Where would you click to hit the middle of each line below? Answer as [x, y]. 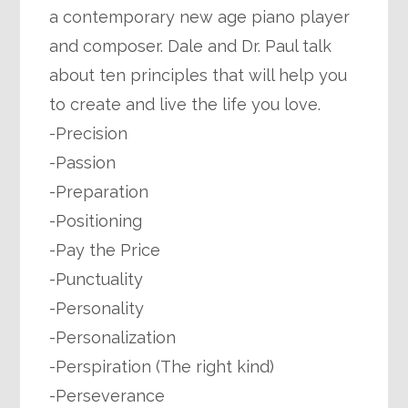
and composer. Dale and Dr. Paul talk [191, 46]
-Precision [89, 133]
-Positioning [96, 221]
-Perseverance [107, 396]
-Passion [83, 163]
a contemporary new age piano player [200, 17]
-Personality [97, 308]
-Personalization [113, 337]
